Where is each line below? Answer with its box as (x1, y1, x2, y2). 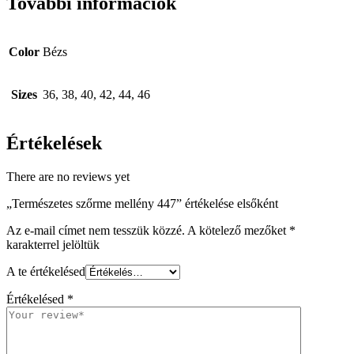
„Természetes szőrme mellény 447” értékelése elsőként (6, 197, 278, 211)
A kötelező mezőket (187, 224, 289, 238)
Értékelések (6, 133, 102, 154)
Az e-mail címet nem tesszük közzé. (6, 224, 185, 238)
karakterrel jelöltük (6, 238, 100, 252)
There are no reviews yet (6, 170, 130, 184)
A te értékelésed (6, 265, 85, 279)
